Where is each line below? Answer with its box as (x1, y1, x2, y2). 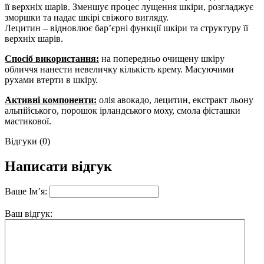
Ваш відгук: (5, 209, 52, 219)
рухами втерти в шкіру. (5, 74, 100, 85)
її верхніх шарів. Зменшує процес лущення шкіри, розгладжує (5, 1, 253, 12)
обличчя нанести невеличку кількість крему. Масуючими (5, 64, 234, 74)
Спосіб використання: (5, 53, 99, 64)
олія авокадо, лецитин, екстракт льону (97, 94, 253, 105)
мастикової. (5, 115, 51, 126)
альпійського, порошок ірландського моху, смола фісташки (5, 105, 240, 115)
